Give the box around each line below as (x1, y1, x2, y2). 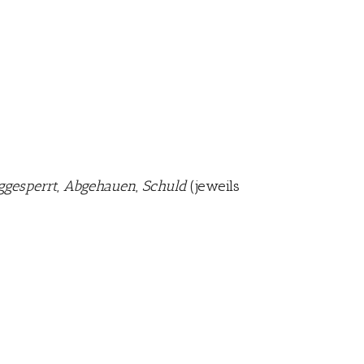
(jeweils (186, 177, 240, 195)
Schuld (142, 177, 186, 195)
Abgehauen (63, 177, 136, 195)
